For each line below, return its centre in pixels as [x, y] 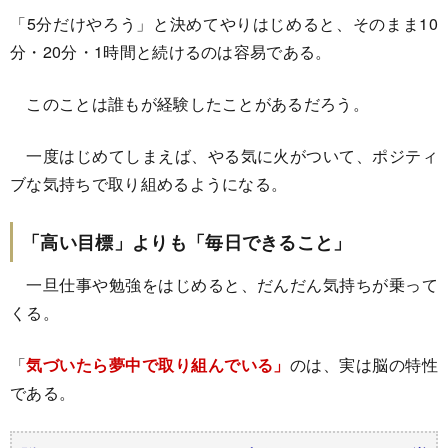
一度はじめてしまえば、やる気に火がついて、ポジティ [224, 156]
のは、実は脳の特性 [363, 365]
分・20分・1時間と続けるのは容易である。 [171, 52]
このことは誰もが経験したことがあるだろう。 [190, 104]
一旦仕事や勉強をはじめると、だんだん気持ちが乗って [224, 285]
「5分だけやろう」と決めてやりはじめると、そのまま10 [224, 24]
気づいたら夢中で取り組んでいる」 [158, 365]
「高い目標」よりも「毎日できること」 [187, 242]
